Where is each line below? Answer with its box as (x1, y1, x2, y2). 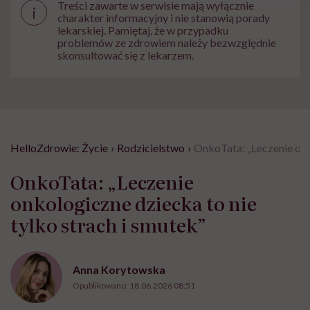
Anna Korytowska (73, 263, 165, 277)
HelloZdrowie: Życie (10, 141, 108, 155)
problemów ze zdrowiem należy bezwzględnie (57, 36, 276, 50)
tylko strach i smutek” (10, 210, 206, 239)
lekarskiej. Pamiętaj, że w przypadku (57, 24, 228, 37)
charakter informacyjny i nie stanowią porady (57, 11, 270, 25)
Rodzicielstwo (117, 141, 185, 155)
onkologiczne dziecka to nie (10, 189, 257, 217)
